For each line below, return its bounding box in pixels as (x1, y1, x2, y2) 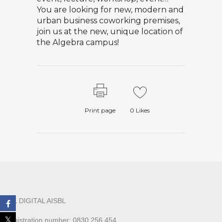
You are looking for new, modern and (37, 5, 184, 14)
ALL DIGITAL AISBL (5, 197, 66, 205)
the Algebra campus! (37, 38, 119, 47)
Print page (85, 107, 115, 114)
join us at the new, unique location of (37, 27, 183, 36)
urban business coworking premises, (37, 16, 180, 25)
